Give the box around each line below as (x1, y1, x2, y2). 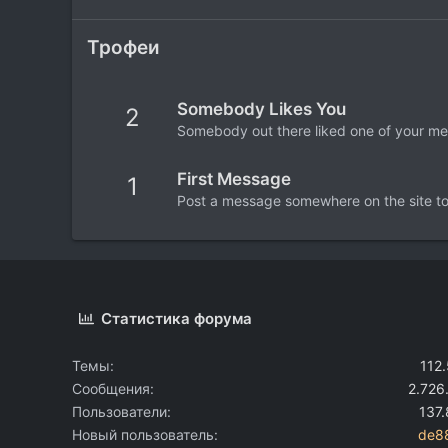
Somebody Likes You (177, 99, 346, 120)
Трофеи (87, 35, 160, 59)
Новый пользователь (72, 425, 214, 443)
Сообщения (72, 379, 150, 397)
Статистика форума (101, 308, 253, 328)
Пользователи (72, 402, 167, 420)
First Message (177, 168, 291, 189)
